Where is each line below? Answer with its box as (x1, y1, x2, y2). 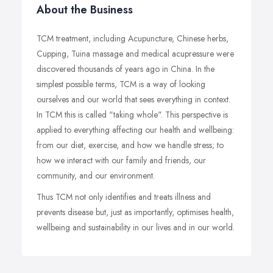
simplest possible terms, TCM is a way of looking (37, 78, 205, 90)
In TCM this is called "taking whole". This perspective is (37, 108, 228, 121)
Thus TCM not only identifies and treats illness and (37, 191, 211, 203)
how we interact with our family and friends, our (37, 154, 206, 166)
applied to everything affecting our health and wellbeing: (37, 124, 234, 136)
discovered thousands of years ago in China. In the (37, 63, 214, 75)
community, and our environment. (37, 169, 155, 182)
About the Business (37, 2, 133, 18)
